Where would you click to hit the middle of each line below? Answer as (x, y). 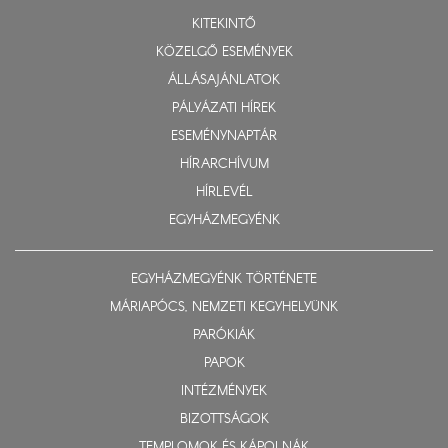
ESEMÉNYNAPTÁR (224, 137)
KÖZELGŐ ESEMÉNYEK (224, 53)
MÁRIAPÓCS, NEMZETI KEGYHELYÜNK (224, 308)
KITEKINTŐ (224, 25)
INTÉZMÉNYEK (224, 392)
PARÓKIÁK (224, 336)
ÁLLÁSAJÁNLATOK (224, 81)
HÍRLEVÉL (224, 193)
